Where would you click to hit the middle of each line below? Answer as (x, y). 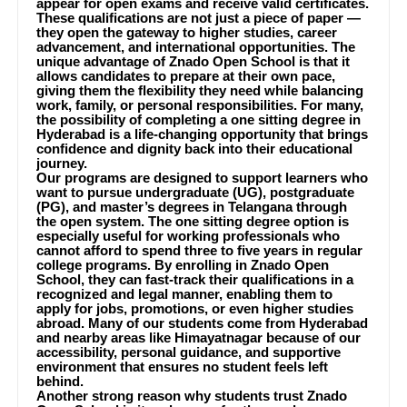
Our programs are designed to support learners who (203, 178)
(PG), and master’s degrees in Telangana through (192, 207)
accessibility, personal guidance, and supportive (189, 352)
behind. (60, 381)
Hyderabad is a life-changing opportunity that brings (203, 134)
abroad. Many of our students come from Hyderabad (203, 323)
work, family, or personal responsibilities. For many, (200, 105)
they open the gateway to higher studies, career (187, 32)
